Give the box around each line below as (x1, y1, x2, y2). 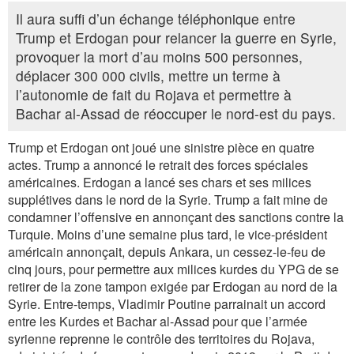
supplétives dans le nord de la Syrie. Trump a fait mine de (8, 190, 328, 209)
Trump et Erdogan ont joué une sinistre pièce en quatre (8, 138, 314, 156)
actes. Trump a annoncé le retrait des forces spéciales (8, 156, 308, 174)
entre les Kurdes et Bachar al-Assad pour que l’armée (8, 312, 307, 330)
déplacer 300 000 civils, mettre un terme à (16, 66, 281, 85)
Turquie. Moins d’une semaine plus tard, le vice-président (8, 225, 327, 243)
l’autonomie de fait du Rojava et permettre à (16, 85, 292, 104)
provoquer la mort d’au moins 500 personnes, (16, 47, 303, 66)
